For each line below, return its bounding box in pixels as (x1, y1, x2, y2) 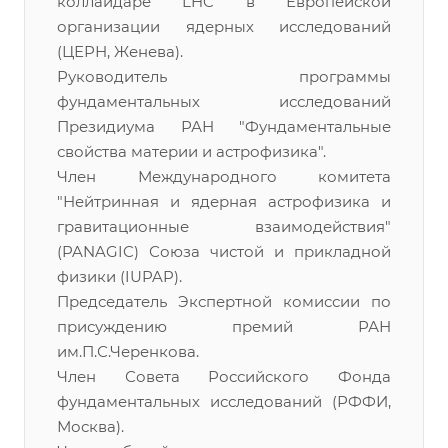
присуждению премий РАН (57, 317, 391, 336)
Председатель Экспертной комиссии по (57, 292, 391, 311)
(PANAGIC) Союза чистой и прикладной (57, 242, 391, 261)
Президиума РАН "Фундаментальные (57, 117, 391, 136)
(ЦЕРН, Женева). (57, 42, 183, 61)
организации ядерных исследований (57, 17, 391, 36)
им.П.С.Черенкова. (57, 342, 199, 361)
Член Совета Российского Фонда (57, 367, 391, 386)
